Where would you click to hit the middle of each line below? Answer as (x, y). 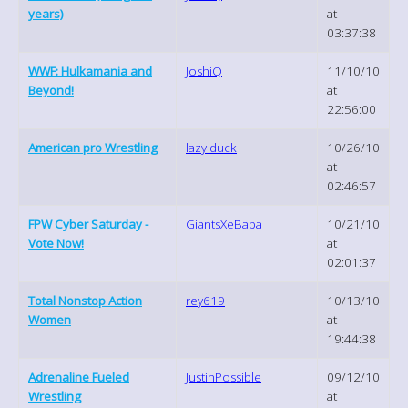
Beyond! (51, 90)
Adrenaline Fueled (79, 377)
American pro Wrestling (93, 147)
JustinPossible (224, 377)
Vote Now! (56, 243)
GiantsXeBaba (224, 224)
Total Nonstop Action (85, 300)
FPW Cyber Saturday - (88, 224)
